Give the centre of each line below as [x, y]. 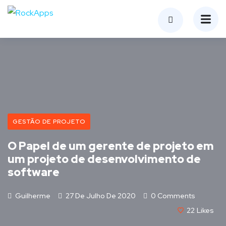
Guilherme [32, 196]
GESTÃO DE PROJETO [49, 122]
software [34, 172]
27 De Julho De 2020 [101, 196]
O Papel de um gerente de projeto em [111, 146]
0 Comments [172, 196]
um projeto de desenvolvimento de [104, 159]
